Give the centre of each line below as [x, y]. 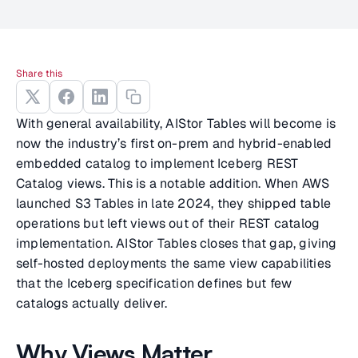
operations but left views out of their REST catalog [168, 223]
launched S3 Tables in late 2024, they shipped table [174, 203]
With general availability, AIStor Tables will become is [176, 123]
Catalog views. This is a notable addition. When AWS [173, 183]
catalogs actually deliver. [92, 303]
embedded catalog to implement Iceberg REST [157, 163]
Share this [39, 74]
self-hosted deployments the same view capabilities [174, 263]
